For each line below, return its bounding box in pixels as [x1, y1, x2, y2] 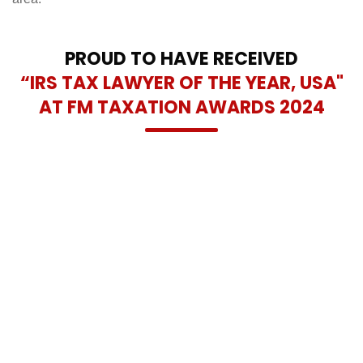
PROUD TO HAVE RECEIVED [65, 45, 298, 71]
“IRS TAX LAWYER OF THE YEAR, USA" [19, 70, 344, 96]
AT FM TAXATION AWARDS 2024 [38, 94, 325, 120]
